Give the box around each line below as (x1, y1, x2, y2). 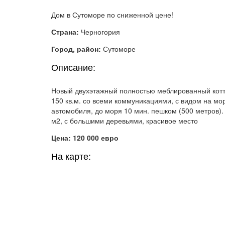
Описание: (51, 62, 95, 73)
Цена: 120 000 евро (51, 132, 119, 143)
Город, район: (51, 43, 103, 54)
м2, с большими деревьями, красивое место (51, 115, 198, 126)
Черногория (81, 26, 120, 37)
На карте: (51, 151, 91, 162)
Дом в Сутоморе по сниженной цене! (51, 9, 173, 20)
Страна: (51, 26, 81, 37)
